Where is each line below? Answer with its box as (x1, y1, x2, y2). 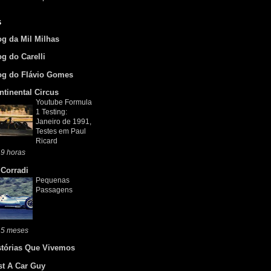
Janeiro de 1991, (36, 117, 91, 126)
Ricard (36, 137, 57, 146)
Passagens (36, 185, 73, 194)
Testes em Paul (36, 127, 86, 136)
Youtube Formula (36, 98, 92, 107)
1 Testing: (36, 108, 67, 117)
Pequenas (36, 175, 70, 184)
